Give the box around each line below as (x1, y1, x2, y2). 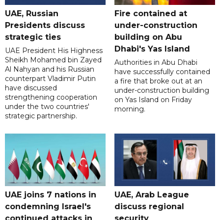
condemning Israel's (5, 202, 91, 212)
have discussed (5, 83, 57, 93)
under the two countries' (5, 102, 89, 111)
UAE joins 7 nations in (5, 190, 96, 200)
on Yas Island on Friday (114, 95, 192, 105)
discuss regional (114, 202, 184, 212)
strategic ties (5, 32, 61, 42)
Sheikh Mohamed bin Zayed (5, 55, 102, 65)
